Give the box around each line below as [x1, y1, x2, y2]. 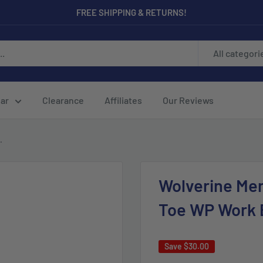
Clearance [42, 94, 84, 106]
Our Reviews [163, 94, 214, 106]
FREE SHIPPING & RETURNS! [76, 7, 187, 18]
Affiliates [104, 94, 142, 106]
